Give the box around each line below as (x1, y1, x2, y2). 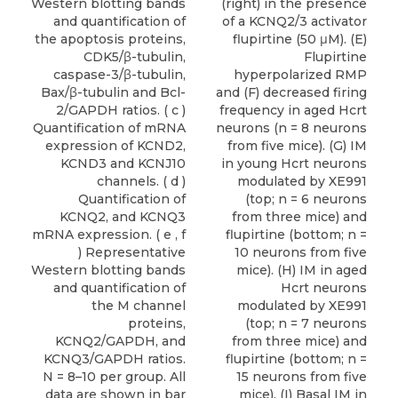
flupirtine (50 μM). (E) (233, 31, 367, 48)
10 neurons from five (235, 244, 367, 261)
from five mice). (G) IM (227, 138, 367, 155)
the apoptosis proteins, (35, 31, 186, 48)
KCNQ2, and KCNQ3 (60, 209, 186, 226)
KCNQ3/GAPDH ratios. (44, 351, 186, 368)
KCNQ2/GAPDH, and (55, 333, 186, 350)
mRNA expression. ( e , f (32, 227, 186, 243)
